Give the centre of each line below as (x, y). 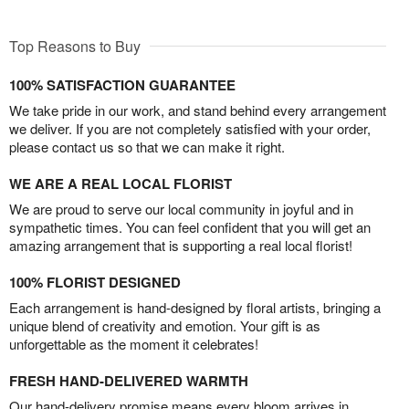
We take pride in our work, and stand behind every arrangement (198, 110)
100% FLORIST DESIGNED (95, 283)
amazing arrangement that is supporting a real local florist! (181, 246)
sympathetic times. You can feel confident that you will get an (190, 227)
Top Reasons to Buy (75, 47)
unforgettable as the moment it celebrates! (134, 344)
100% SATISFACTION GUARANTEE (122, 85)
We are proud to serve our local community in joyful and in (181, 209)
